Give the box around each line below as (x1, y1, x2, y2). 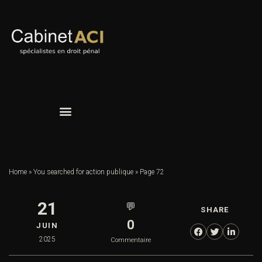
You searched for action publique (33, 168, 133, 177)
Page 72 (140, 168, 164, 177)
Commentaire (111, 236, 151, 244)
